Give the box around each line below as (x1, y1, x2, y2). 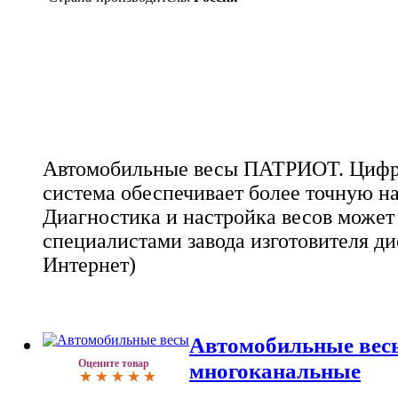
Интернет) (43, 253, 136, 277)
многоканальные (189, 357, 361, 383)
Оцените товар (78, 356, 149, 370)
